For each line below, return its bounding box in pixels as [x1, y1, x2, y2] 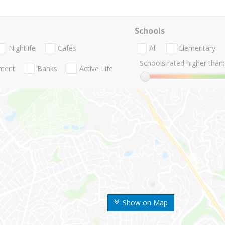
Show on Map [123, 197, 168, 207]
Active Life [79, 64, 113, 74]
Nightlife [9, 43, 36, 53]
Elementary [178, 43, 215, 53]
